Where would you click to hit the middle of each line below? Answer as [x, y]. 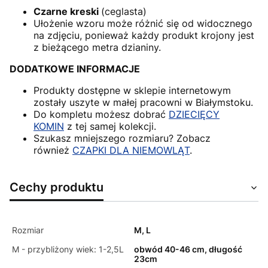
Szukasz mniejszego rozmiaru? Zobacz [122, 138]
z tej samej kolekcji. [110, 126]
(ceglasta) [124, 11]
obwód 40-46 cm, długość [188, 249]
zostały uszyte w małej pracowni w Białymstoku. [143, 102]
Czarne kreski [67, 11]
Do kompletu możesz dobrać [101, 114]
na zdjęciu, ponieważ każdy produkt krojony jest [144, 35]
